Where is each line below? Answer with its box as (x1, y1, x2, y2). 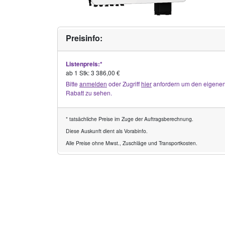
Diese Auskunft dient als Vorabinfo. (66, 127, 148, 135)
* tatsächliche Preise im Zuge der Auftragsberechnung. (66, 115, 193, 123)
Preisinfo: (66, 32, 102, 44)
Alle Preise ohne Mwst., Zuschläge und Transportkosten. (66, 139, 197, 147)
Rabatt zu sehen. (66, 88, 112, 97)
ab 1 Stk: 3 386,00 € (66, 68, 120, 77)
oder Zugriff (107, 79, 141, 88)
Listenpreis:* (66, 59, 102, 68)
